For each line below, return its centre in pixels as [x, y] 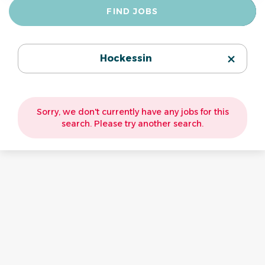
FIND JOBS [132, 11]
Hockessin [126, 58]
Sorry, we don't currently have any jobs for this [132, 112]
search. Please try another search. [132, 124]
